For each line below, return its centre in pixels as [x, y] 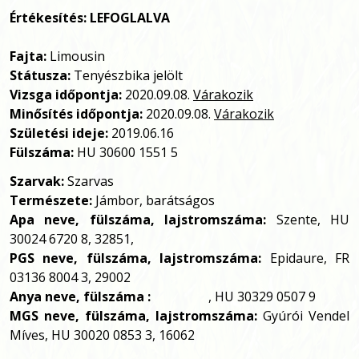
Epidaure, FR [306, 258]
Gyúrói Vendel [303, 315]
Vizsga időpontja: [66, 94]
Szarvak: [37, 181]
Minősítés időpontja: [76, 113]
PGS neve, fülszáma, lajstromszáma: [136, 258]
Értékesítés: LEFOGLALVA [90, 17]
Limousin [76, 56]
